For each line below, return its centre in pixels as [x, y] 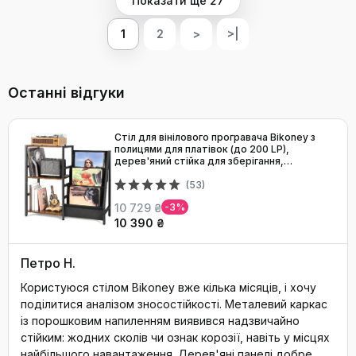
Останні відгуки [66, 93]
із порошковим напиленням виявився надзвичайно [160, 321]
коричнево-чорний [161, 173]
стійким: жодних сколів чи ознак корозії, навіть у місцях [175, 337]
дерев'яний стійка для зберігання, [199, 161]
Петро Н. [48, 263]
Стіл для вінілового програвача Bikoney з [215, 137]
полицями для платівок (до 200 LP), [202, 149]
